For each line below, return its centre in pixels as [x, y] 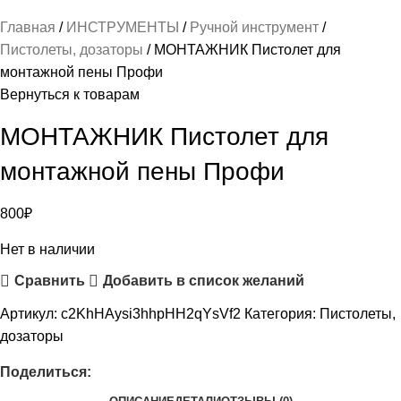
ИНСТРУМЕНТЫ [124, 27]
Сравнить [49, 281]
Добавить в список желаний [203, 281]
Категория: [280, 313]
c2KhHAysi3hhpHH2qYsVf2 [153, 313]
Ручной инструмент [256, 27]
